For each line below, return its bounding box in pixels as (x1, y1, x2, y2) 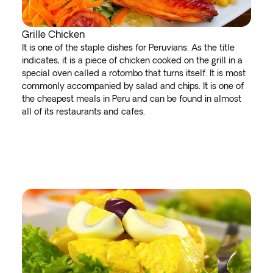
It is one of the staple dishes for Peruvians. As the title (22, 43, 235, 52)
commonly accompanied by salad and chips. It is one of (22, 81, 244, 91)
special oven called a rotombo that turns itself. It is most (22, 68, 246, 78)
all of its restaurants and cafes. (22, 107, 145, 116)
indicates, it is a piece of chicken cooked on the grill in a (22, 55, 243, 65)
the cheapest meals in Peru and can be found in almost (22, 94, 241, 104)
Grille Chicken (22, 29, 85, 40)
